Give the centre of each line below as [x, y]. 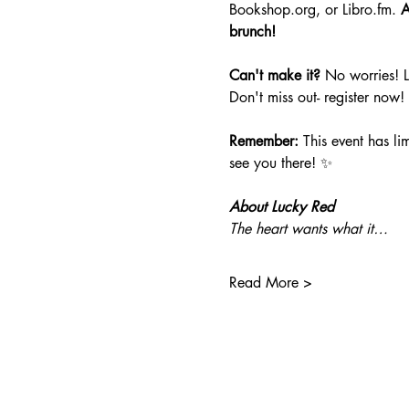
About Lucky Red [281, 207]
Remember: [263, 141]
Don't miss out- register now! [316, 97]
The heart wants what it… [308, 229]
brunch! [252, 31]
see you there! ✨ [280, 163]
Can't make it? [274, 75]
